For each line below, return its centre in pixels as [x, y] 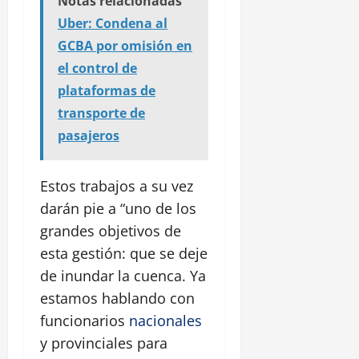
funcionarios [85, 321]
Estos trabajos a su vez [117, 186]
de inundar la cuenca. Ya [123, 276]
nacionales [165, 321]
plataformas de [107, 91]
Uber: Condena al [113, 24]
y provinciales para [104, 343]
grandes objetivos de [111, 231]
